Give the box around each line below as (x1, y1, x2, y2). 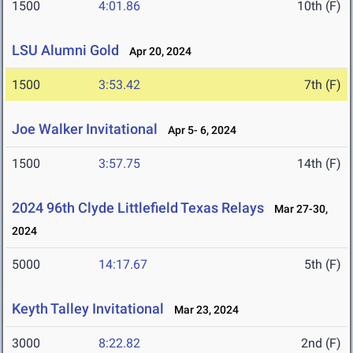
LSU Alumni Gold (12, 42, 119, 59)
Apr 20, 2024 (122, 45, 191, 58)
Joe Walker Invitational (12, 121, 158, 138)
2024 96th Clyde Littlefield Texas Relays (12, 199, 264, 217)
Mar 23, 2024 (167, 303, 239, 317)
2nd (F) (301, 336, 341, 351)
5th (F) (304, 257, 341, 273)
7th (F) (304, 77, 341, 93)
